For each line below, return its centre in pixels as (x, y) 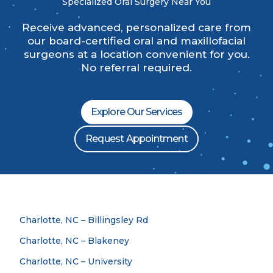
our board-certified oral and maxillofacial (136, 41)
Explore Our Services (136, 112)
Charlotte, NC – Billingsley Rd (84, 220)
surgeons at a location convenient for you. (136, 55)
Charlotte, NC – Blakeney (74, 241)
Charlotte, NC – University (76, 262)
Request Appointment (136, 139)
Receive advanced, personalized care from (136, 28)
